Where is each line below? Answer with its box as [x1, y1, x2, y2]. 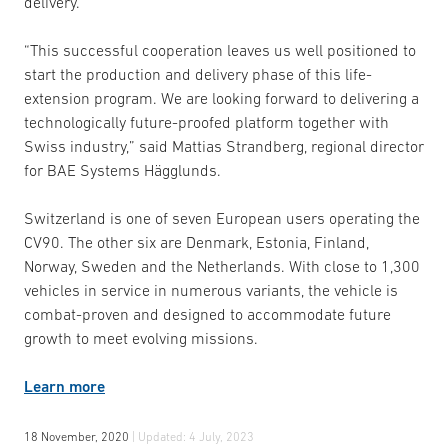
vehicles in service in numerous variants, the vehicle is [24, 281, 398, 299]
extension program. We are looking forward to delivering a [24, 89, 419, 107]
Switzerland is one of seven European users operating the [24, 209, 420, 227]
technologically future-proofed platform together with [24, 113, 389, 131]
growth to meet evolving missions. [24, 329, 258, 347]
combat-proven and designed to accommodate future [24, 305, 391, 323]
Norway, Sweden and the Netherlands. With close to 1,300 [24, 257, 420, 275]
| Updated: [132, 430, 189, 444]
